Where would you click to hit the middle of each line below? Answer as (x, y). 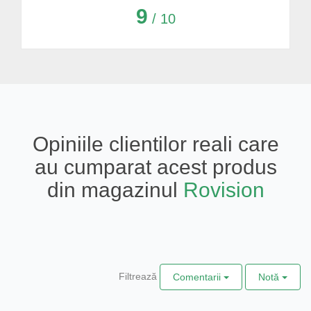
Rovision (224, 190)
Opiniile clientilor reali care (155, 144)
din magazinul (115, 190)
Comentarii (198, 277)
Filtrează (138, 276)
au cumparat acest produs (155, 167)
